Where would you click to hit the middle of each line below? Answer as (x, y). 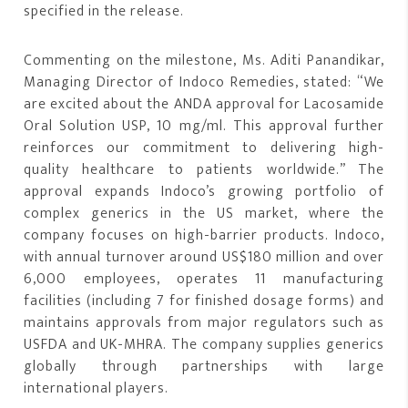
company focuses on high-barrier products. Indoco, (204, 235)
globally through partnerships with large (204, 366)
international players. (97, 388)
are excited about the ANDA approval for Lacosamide (204, 104)
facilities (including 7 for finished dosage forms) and (204, 301)
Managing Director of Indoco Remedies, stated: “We (204, 82)
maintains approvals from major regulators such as (204, 322)
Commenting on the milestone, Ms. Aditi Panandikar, (204, 60)
